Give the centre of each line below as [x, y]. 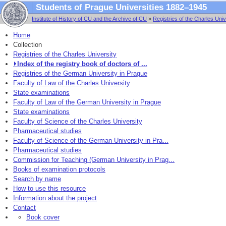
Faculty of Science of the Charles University [78, 121]
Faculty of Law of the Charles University [72, 83]
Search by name [37, 179]
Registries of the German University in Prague [80, 73]
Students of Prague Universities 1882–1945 [121, 8]
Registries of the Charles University [65, 54]
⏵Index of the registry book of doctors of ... [80, 64]
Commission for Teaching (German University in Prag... [94, 160]
